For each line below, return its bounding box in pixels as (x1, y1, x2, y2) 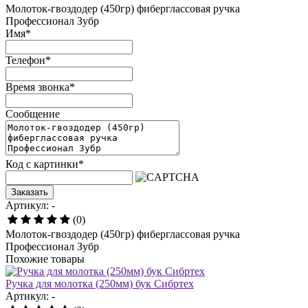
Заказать (11, 186, 48, 197)
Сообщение (5, 107, 60, 120)
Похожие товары (5, 252, 85, 265)
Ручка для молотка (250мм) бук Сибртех (5, 277, 194, 289)
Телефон (5, 54, 45, 66)
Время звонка (5, 80, 69, 93)
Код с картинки (5, 157, 78, 170)
